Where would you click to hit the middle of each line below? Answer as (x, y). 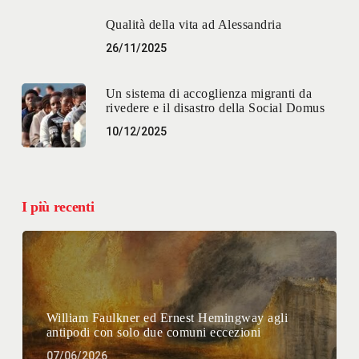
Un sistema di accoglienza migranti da (209, 94)
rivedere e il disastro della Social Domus (215, 108)
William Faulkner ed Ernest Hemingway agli (167, 317)
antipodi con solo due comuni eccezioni (153, 332)
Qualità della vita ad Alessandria (194, 25)
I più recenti (58, 206)
